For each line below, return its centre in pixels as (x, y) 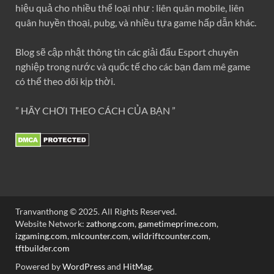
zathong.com (110, 223)
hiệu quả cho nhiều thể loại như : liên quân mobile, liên (130, 7)
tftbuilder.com (43, 248)
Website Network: (51, 223)
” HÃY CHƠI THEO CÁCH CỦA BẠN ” (95, 110)
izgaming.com (41, 235)
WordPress (84, 266)
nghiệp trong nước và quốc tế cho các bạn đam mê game (133, 66)
